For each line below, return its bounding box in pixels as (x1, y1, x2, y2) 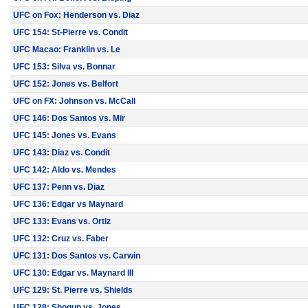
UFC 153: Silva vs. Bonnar (13, 62, 115, 71)
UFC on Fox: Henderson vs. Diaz (13, 10, 140, 20)
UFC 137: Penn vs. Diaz (13, 182, 104, 192)
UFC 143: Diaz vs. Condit (13, 148, 110, 157)
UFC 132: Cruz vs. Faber (13, 234, 109, 243)
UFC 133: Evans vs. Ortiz (13, 217, 111, 226)
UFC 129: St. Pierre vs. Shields (13, 285, 133, 295)
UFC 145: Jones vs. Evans (13, 131, 116, 140)
